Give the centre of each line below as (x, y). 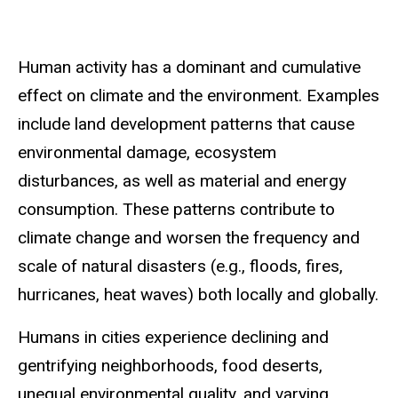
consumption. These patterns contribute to (176, 209)
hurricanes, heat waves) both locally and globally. (198, 294)
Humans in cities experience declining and (173, 338)
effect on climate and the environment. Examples (199, 95)
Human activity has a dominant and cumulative (189, 67)
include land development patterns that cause (186, 123)
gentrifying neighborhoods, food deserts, (170, 366)
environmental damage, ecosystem (147, 152)
